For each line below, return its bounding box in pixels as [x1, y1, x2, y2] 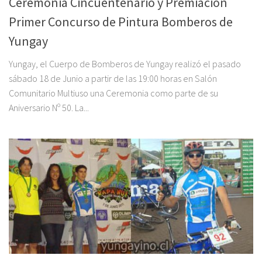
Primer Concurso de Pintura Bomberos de [9, 13, 233, 30]
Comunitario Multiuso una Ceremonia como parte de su [9, 87, 218, 99]
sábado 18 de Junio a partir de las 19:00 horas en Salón [9, 72, 217, 84]
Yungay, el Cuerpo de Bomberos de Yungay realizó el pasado [9, 57, 241, 70]
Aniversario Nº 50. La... [9, 101, 89, 113]
